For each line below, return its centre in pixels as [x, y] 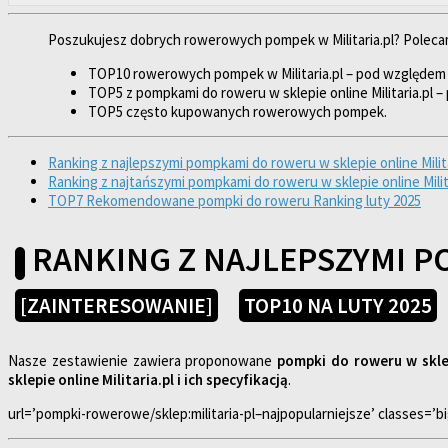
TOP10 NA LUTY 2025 [338, 306]
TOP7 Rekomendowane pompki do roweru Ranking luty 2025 [234, 201]
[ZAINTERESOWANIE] [116, 306]
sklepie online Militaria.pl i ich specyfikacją [148, 379]
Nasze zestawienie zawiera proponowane [143, 360]
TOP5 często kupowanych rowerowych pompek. [237, 112]
